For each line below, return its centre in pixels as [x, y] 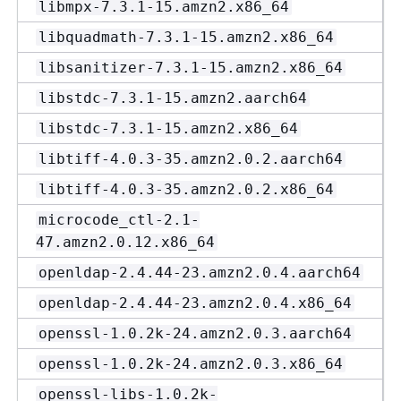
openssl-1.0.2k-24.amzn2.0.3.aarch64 [195, 333]
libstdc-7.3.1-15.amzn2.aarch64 [173, 98]
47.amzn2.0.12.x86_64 [125, 242]
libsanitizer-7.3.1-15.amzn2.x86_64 [191, 68]
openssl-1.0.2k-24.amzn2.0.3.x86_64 [191, 364]
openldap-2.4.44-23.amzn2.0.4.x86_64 [195, 303]
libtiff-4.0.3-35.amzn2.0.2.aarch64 [191, 159]
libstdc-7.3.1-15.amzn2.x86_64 [168, 128]
